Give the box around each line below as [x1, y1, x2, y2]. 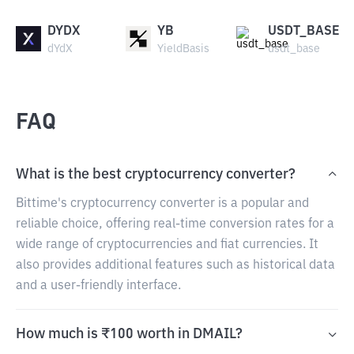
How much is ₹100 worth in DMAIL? [16, 327, 243, 341]
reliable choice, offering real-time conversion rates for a [16, 218, 334, 231]
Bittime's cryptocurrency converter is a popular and [16, 198, 309, 210]
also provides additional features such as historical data [16, 259, 335, 272]
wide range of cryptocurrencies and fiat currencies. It [16, 239, 318, 251]
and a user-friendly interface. [16, 280, 181, 292]
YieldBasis [157, 43, 210, 55]
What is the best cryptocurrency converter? [16, 168, 296, 182]
